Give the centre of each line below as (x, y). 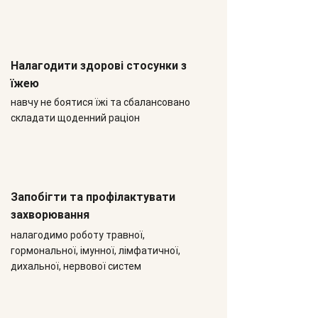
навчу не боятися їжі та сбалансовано (100, 102)
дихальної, (37, 266)
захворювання (50, 215)
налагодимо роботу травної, (78, 235)
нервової (84, 266)
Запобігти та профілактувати (93, 197)
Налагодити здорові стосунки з (99, 66)
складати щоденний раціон (75, 118)
